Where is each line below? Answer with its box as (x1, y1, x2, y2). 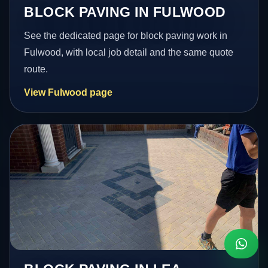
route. (24, 63, 48, 74)
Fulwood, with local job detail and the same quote (24, 47, 234, 57)
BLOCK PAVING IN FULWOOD (24, 4, 226, 20)
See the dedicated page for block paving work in (24, 30, 228, 41)
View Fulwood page (24, 87, 113, 98)
